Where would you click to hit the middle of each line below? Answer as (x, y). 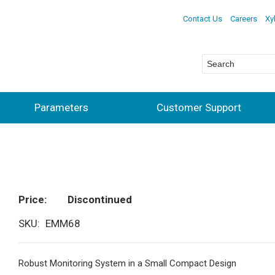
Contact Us (202, 18)
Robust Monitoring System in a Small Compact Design (127, 263)
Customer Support (199, 107)
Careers (243, 18)
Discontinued (100, 200)
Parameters (61, 107)
